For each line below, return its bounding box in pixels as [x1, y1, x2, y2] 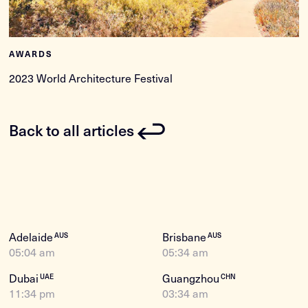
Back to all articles [9, 118, 135, 141]
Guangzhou [162, 269, 222, 287]
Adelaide [9, 228, 56, 245]
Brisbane [162, 228, 209, 245]
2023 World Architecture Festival [9, 69, 173, 87]
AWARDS [9, 48, 54, 60]
